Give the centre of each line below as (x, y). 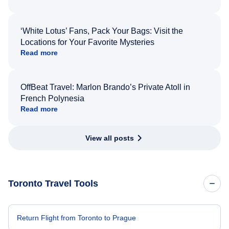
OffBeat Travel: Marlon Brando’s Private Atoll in (105, 87)
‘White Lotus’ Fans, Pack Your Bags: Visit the (102, 31)
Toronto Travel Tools (53, 183)
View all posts (109, 138)
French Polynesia (52, 98)
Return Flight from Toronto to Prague (76, 217)
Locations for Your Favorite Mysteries (87, 42)
